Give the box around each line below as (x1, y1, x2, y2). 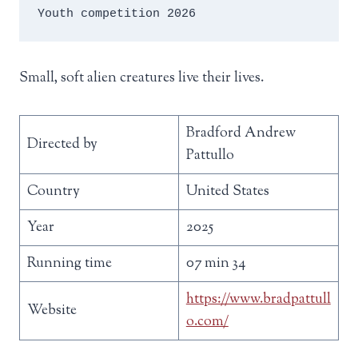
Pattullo (185, 145, 234, 166)
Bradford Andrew (185, 123, 296, 144)
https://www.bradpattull (185, 289, 331, 310)
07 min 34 (185, 253, 245, 274)
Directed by (26, 134, 97, 155)
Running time (26, 253, 112, 274)
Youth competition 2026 (37, 6, 196, 21)
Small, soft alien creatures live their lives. (19, 68, 264, 89)
